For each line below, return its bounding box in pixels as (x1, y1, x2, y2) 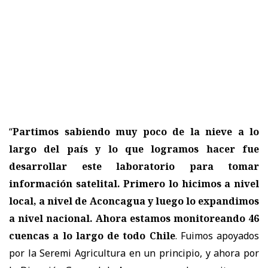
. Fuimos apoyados (175, 229, 259, 242)
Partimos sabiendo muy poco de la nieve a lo (13, 124, 259, 138)
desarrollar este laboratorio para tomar (9, 159, 259, 173)
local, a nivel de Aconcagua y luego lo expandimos (9, 194, 259, 208)
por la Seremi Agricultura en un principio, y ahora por (9, 246, 259, 260)
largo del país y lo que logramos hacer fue (9, 142, 259, 156)
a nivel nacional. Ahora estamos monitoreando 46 (9, 211, 259, 225)
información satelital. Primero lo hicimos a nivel (9, 176, 259, 190)
